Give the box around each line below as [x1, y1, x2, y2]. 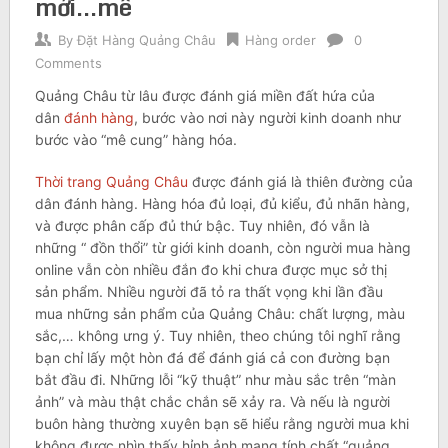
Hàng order [244, 32, 316, 49]
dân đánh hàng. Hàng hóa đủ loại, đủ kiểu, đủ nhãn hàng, [34, 195, 410, 213]
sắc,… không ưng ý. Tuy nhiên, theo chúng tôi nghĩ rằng [34, 327, 401, 345]
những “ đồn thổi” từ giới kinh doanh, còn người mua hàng [34, 239, 411, 257]
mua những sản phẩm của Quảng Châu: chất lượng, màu [34, 305, 405, 323]
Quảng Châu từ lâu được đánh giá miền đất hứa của [34, 87, 375, 105]
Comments [34, 55, 102, 72]
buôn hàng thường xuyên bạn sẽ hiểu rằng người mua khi [34, 415, 409, 433]
